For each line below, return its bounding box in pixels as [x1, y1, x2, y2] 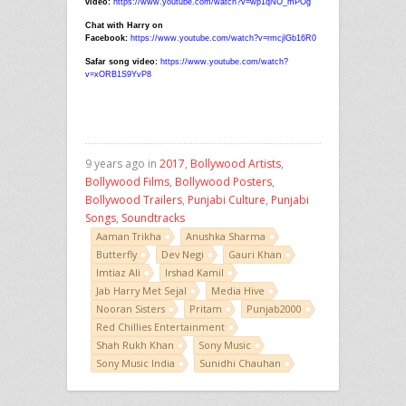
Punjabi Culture [188, 191, 266, 208]
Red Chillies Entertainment [96, 319, 225, 333]
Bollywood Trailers [85, 191, 182, 208]
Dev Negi [161, 246, 204, 261]
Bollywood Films [85, 173, 169, 189]
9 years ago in [85, 155, 159, 171]
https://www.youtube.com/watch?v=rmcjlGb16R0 [130, 33, 316, 43]
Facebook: [85, 33, 130, 43]
